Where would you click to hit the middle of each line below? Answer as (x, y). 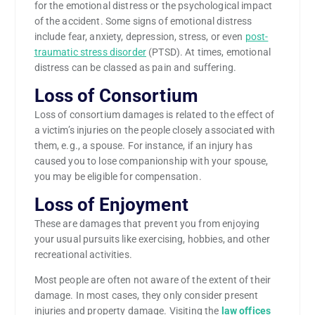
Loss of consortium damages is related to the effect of (154, 114)
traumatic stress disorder (90, 52)
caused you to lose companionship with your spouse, (151, 161)
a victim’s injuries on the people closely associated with (155, 130)
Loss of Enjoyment (111, 204)
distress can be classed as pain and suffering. (135, 67)
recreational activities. (83, 254)
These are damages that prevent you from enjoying (147, 223)
